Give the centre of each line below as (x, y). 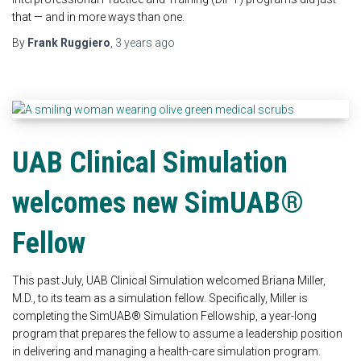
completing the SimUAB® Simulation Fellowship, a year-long (164, 316)
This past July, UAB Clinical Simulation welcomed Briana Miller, (169, 281)
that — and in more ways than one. (98, 17)
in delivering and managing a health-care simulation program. (166, 352)
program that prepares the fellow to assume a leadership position (177, 334)
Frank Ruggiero (69, 42)
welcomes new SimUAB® (158, 203)
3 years (134, 42)
